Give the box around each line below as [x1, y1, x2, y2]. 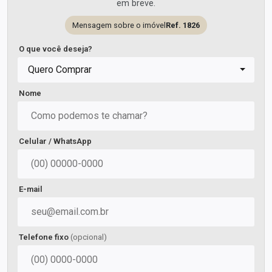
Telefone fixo [19, 233, 70, 242]
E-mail [19, 185, 42, 194]
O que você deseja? [19, 44, 92, 53]
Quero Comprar [28, 64, 92, 75]
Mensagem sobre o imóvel [72, 21, 166, 30]
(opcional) [70, 233, 107, 242]
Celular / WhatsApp [19, 137, 92, 146]
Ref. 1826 [166, 21, 200, 30]
